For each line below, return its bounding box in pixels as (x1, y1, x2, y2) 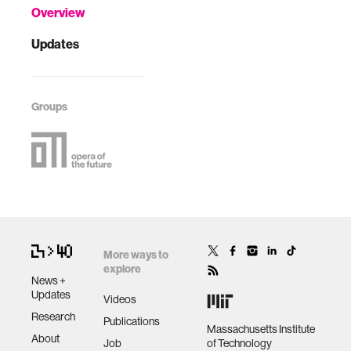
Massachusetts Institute (207, 323, 315, 335)
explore (103, 262, 141, 276)
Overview (31, 5, 85, 20)
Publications (103, 315, 160, 327)
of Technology (207, 337, 272, 349)
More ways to (103, 248, 168, 262)
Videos (103, 293, 136, 306)
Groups (31, 100, 67, 114)
